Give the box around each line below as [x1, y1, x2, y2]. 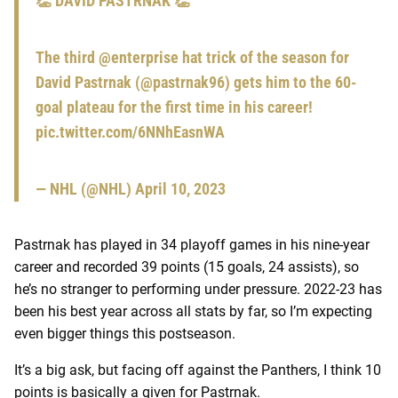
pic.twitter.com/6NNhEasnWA [36, 122, 225, 141]
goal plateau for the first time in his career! [36, 97, 313, 116]
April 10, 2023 [135, 179, 226, 198]
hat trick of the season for [179, 47, 349, 67]
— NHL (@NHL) [36, 179, 135, 198]
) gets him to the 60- [225, 72, 357, 92]
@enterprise [99, 47, 179, 67]
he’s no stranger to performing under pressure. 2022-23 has [14, 280, 382, 298]
